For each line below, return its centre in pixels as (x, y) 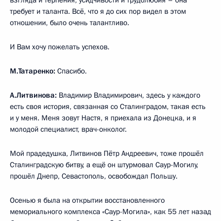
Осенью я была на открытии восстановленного (87, 200)
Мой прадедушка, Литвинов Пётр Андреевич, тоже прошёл (107, 153)
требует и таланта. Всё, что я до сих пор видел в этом (98, 11)
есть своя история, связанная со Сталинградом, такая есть (108, 106)
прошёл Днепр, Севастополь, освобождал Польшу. (94, 176)
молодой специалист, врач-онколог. (68, 129)
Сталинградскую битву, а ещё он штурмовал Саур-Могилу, (104, 165)
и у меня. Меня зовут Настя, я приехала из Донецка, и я (103, 118)
